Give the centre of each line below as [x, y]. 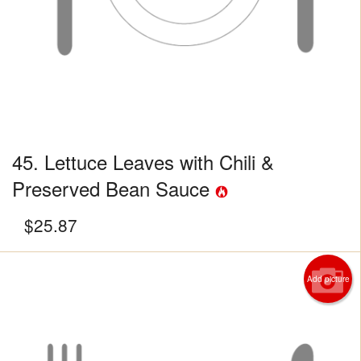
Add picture [328, 279]
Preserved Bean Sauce [114, 189]
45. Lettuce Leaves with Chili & [143, 162]
